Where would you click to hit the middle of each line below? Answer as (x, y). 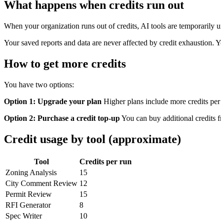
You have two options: (39, 84)
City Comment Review (41, 183)
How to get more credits (65, 63)
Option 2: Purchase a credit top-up (62, 118)
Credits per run (106, 161)
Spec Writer (24, 216)
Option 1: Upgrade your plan (53, 101)
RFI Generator (28, 205)
